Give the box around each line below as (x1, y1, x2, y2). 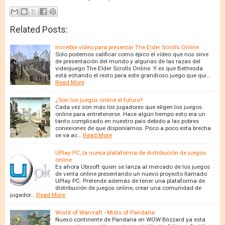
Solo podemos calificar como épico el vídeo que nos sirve (55, 50, 208, 58)
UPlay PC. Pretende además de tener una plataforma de (55, 177, 205, 184)
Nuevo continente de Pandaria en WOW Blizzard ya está (55, 215, 205, 223)
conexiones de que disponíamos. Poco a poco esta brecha (55, 124, 211, 132)
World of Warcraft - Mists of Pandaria (55, 208, 155, 216)
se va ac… (55, 131, 81, 139)
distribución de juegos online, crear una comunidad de (55, 184, 201, 191)
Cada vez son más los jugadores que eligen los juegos (55, 103, 202, 110)
